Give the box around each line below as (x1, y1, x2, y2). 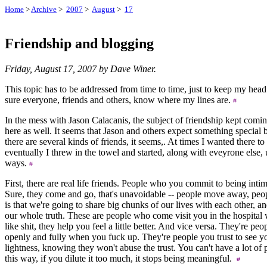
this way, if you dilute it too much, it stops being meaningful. (5, 253, 237, 263)
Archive (31, 5, 57, 14)
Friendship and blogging (5, 36, 154, 51)
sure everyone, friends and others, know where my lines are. (5, 94, 233, 105)
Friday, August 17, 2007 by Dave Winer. (5, 63, 156, 74)
